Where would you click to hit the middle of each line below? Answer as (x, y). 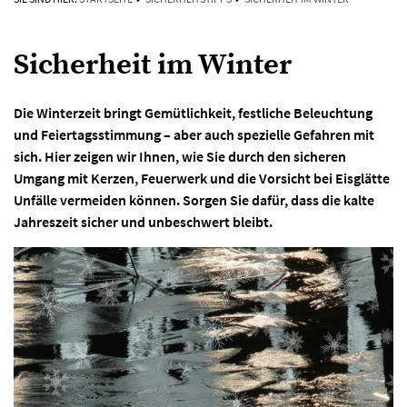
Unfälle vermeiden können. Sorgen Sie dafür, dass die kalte (194, 199)
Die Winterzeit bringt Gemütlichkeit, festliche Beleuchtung (193, 112)
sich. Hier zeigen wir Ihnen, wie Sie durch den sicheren (180, 156)
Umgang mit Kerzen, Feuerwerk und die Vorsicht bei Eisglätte (202, 178)
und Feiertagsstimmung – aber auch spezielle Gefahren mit (194, 134)
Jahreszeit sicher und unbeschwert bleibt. (143, 221)
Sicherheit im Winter (153, 65)
